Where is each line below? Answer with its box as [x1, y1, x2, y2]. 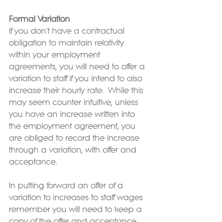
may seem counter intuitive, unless [9, 99, 141, 107]
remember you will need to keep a [9, 206, 144, 214]
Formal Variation [9, 16, 70, 23]
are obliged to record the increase [9, 135, 142, 142]
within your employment [9, 52, 103, 59]
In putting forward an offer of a [9, 182, 125, 190]
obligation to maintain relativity [9, 40, 126, 47]
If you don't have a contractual [9, 28, 127, 35]
